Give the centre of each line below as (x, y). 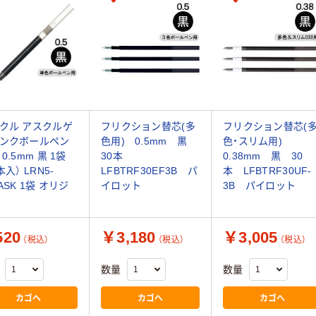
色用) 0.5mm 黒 (149, 141)
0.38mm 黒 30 (263, 156)
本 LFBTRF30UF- (267, 171)
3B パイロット (260, 186)
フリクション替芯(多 (148, 127)
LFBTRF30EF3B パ (149, 171)
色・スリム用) (258, 141)
